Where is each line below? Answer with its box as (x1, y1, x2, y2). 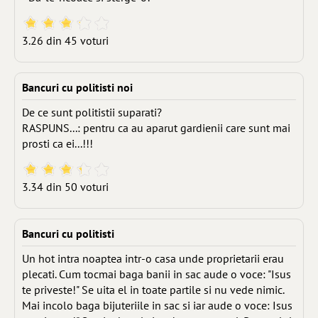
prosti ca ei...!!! (22, 136, 93, 150)
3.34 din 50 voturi (22, 180, 109, 194)
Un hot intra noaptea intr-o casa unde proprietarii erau (22, 251, 284, 265)
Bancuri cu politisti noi (22, 80, 133, 94)
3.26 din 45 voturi (22, 33, 109, 48)
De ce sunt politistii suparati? (22, 105, 162, 119)
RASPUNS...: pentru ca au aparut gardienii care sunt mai (22, 121, 290, 135)
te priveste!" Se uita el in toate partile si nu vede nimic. (22, 283, 285, 297)
